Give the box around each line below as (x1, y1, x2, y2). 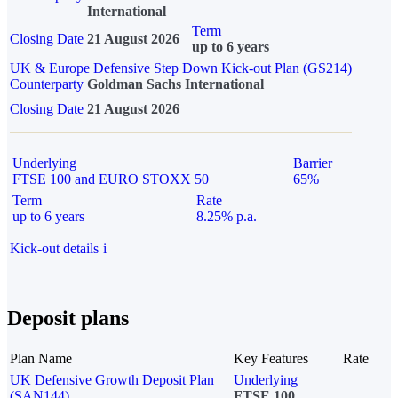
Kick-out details (10, 241, 99, 257)
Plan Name (10, 350, 72, 366)
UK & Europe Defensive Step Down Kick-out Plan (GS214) (10, 60, 352, 76)
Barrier (293, 155, 332, 171)
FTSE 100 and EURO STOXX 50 (12, 171, 209, 187)
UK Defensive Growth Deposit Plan (10, 371, 214, 387)
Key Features (234, 350, 308, 366)
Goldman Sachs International (87, 76, 264, 92)
